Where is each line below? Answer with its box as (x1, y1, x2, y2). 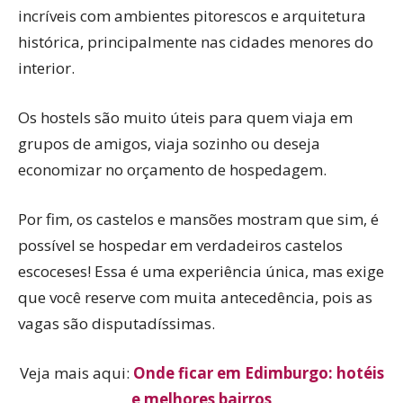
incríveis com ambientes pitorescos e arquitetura (18, 4, 366, 26)
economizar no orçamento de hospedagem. (18, 158, 327, 180)
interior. (18, 57, 75, 78)
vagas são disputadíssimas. (18, 312, 215, 334)
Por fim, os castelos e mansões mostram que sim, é (18, 208, 379, 229)
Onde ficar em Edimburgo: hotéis (132, 362, 384, 383)
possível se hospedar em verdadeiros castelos (18, 234, 343, 255)
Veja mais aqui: (19, 362, 133, 383)
